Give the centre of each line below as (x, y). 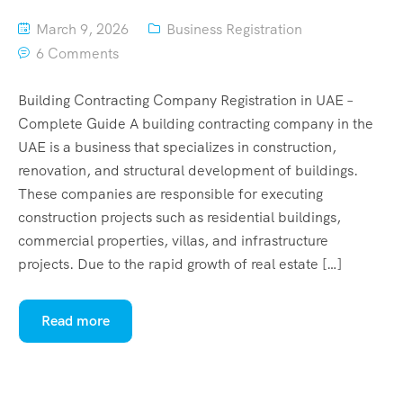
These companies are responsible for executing (170, 193)
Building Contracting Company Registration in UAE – (185, 100)
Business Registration (234, 29)
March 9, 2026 (81, 29)
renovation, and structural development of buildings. (188, 170)
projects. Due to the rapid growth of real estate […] (180, 264)
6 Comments (77, 53)
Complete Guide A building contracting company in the (196, 123)
